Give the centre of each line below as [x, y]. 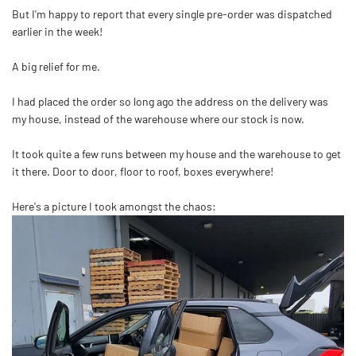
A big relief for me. [56, 66]
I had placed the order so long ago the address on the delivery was [170, 101]
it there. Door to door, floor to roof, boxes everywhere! [143, 171]
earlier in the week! [57, 31]
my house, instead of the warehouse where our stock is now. [158, 119]
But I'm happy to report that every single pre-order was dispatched [172, 14]
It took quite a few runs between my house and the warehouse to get [176, 154]
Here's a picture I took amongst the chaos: [114, 206]
